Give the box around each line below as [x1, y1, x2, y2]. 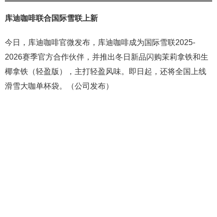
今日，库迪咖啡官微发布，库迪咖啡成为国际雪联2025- [5, 38, 195, 46]
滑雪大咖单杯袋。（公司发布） [5, 81, 113, 90]
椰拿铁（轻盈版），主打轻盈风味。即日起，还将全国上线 [5, 67, 206, 76]
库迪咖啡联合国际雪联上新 [5, 14, 98, 22]
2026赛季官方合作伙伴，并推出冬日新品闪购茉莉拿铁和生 [5, 52, 208, 61]
